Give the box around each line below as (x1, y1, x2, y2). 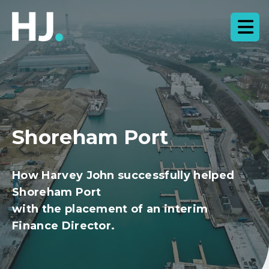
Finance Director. (12, 219, 115, 233)
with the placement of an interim (12, 202, 208, 216)
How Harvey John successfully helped (12, 169, 235, 183)
